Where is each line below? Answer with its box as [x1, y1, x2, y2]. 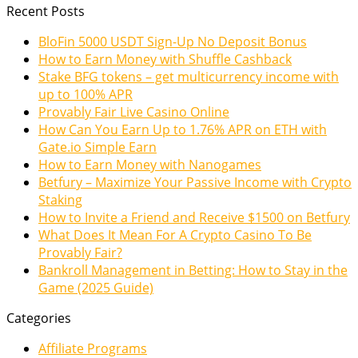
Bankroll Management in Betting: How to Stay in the [38, 261, 348, 280]
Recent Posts [6, 2, 85, 21]
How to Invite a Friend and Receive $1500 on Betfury [38, 209, 350, 227]
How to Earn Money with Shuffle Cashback [38, 50, 292, 69]
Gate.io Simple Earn [38, 138, 157, 157]
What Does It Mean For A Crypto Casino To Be [38, 226, 312, 245]
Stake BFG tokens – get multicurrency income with [38, 68, 339, 86]
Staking [38, 191, 82, 209]
